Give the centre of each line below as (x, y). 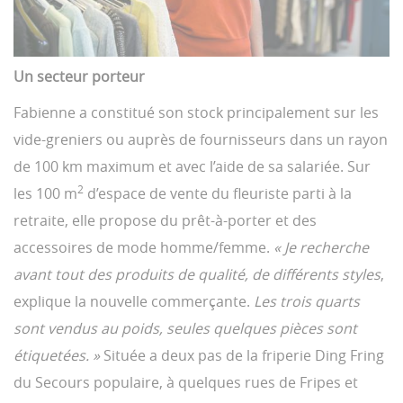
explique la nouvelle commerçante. (134, 302)
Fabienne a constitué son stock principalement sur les (196, 113)
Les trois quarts (307, 302)
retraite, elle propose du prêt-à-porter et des (165, 221)
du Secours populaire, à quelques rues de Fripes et (186, 383)
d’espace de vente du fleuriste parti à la (218, 194)
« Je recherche (321, 248)
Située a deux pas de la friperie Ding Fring (242, 356)
